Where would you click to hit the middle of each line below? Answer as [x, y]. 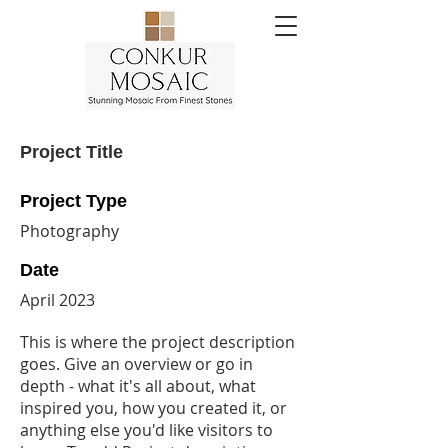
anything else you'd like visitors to [146, 430]
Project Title [71, 152]
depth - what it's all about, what [138, 386]
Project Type [73, 201]
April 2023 [57, 300]
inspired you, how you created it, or [153, 408]
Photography [69, 231]
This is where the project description [157, 342]
